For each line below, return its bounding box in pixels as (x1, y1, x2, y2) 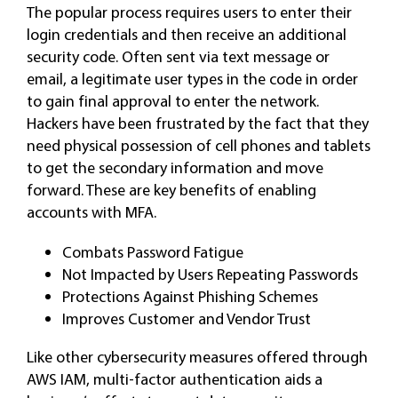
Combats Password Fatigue (61, 242, 243, 262)
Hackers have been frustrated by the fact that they (26, 113, 369, 133)
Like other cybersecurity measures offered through (26, 346, 368, 367)
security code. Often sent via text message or (26, 46, 330, 67)
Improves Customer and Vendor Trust (61, 308, 311, 329)
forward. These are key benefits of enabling (26, 179, 316, 200)
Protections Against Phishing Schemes (61, 286, 318, 306)
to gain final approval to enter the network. (26, 91, 319, 111)
